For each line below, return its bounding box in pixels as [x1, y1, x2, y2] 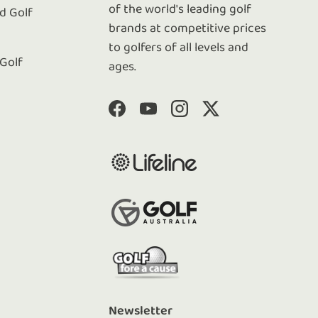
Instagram [178, 110, 236, 124]
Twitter [209, 110, 249, 124]
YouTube [147, 110, 194, 124]
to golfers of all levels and [109, 40, 249, 55]
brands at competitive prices [109, 21, 267, 35]
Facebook [116, 110, 169, 124]
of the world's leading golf [109, 2, 252, 16]
